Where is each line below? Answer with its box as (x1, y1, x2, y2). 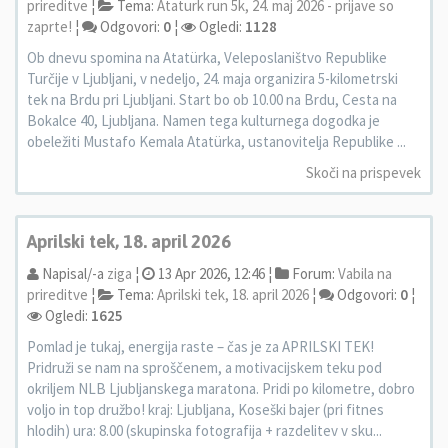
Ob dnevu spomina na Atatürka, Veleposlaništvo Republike (27, 48, 387, 67)
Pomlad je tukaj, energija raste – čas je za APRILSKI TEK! (27, 337, 374, 356)
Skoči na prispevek (306, 163, 421, 182)
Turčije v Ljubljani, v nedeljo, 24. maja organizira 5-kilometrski (27, 69, 398, 88)
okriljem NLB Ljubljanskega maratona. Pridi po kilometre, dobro (27, 379, 415, 398)
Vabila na (338, 264, 392, 283)
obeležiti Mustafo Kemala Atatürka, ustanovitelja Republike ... (27, 132, 406, 151)
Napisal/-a (39, 264, 107, 283)
